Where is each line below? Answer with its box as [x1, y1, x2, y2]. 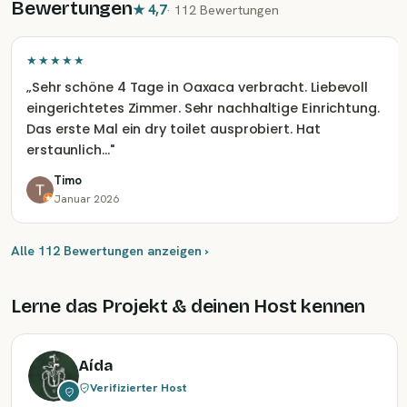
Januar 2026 [54, 191, 119, 206]
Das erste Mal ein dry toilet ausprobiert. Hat [26, 120, 321, 138]
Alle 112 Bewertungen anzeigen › [11, 242, 209, 259]
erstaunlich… [26, 141, 110, 159]
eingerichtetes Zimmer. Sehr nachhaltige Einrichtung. [26, 99, 380, 117]
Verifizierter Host [90, 379, 186, 395]
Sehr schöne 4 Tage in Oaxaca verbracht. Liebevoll [31, 78, 369, 96]
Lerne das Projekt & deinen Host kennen [11, 294, 366, 318]
